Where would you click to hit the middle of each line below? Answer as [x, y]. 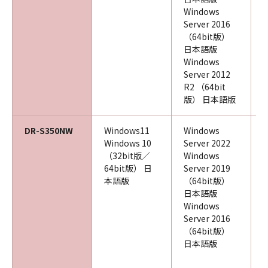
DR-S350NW [49, 130]
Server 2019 [207, 168]
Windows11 [127, 130]
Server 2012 [207, 74]
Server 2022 [207, 143]
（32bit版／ [127, 156]
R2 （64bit [205, 87]
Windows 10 [128, 143]
